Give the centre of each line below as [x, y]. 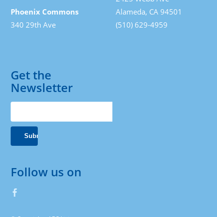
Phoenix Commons [45, 11]
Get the [31, 75]
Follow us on [46, 171]
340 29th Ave [33, 24]
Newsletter [42, 88]
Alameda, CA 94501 [150, 11]
